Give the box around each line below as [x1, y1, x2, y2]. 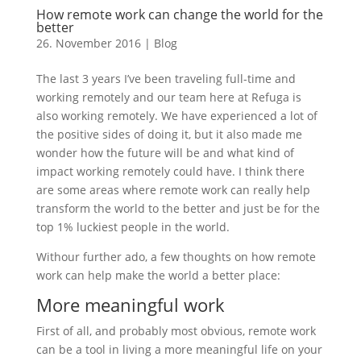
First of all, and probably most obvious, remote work [35, 323, 316, 338]
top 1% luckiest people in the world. [35, 219, 230, 234]
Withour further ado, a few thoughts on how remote [35, 249, 316, 264]
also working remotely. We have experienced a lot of [35, 108, 317, 123]
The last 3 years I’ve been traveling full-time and [35, 71, 296, 86]
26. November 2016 [35, 35, 141, 51]
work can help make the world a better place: [35, 268, 280, 283]
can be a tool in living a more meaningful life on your [35, 342, 322, 357]
